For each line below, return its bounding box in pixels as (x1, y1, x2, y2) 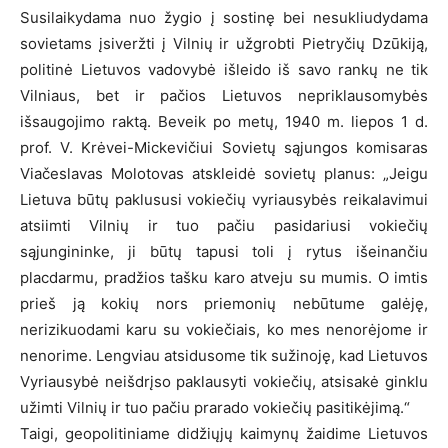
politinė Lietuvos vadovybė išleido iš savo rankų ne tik (20, 59, 428, 79)
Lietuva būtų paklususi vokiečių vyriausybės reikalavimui (20, 189, 428, 209)
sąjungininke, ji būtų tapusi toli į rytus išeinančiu (20, 241, 428, 261)
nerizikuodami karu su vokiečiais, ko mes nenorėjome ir (20, 319, 428, 339)
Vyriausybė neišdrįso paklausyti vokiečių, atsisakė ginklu (20, 371, 428, 391)
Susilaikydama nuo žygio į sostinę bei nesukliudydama (20, 7, 428, 27)
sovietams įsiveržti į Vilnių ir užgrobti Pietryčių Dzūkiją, (20, 33, 428, 53)
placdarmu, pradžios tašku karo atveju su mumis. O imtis (20, 267, 428, 287)
